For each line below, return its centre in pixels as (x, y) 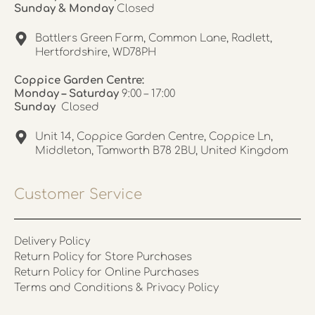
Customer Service (78, 194)
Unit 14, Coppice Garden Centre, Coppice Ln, (154, 137)
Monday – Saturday (68, 94)
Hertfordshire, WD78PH (96, 52)
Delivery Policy (52, 242)
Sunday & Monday (65, 9)
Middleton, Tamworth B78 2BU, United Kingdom (162, 151)
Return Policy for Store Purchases (103, 257)
